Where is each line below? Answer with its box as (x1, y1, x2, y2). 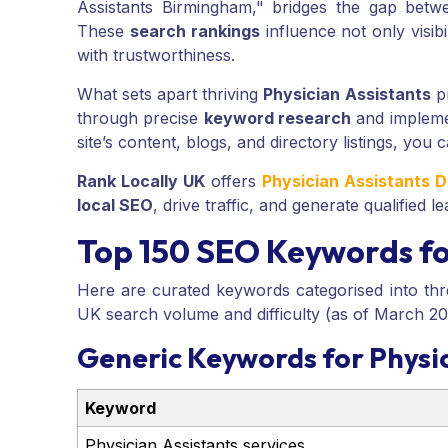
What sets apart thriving (77, 84, 264, 105)
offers (205, 171, 263, 192)
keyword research (203, 108, 352, 129)
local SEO (77, 195, 153, 216)
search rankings (129, 21, 260, 42)
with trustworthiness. (77, 45, 235, 66)
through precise (77, 108, 204, 129)
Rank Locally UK (77, 171, 206, 192)
